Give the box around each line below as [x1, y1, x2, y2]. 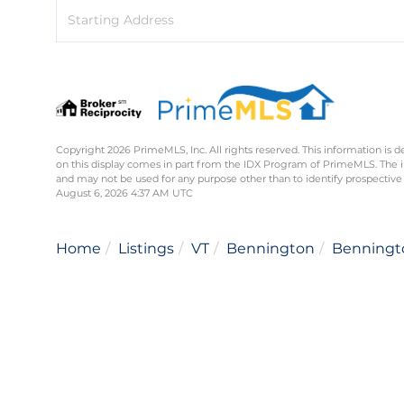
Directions [55, 26, 123, 43]
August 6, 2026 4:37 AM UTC [56, 187, 193, 199]
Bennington [226, 240, 315, 257]
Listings [118, 240, 174, 257]
